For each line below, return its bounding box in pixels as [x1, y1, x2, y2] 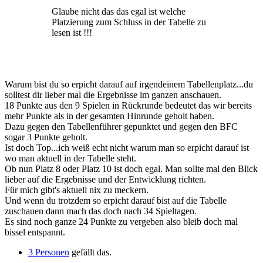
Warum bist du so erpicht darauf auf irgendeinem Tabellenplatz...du [5, 79, 253, 90]
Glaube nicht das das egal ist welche [52, 6, 186, 17]
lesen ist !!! [52, 28, 92, 38]
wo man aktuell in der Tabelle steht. [5, 153, 136, 164]
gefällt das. [69, 247, 112, 258]
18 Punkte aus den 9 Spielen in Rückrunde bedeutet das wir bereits [5, 100, 252, 111]
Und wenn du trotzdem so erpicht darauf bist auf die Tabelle [5, 195, 227, 206]
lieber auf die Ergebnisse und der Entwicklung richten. [5, 174, 206, 185]
